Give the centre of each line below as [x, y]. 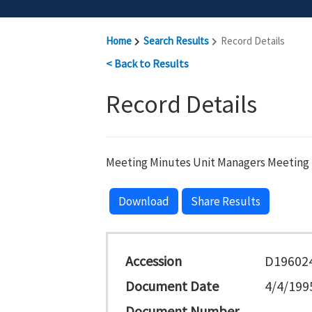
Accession [154, 261]
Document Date [172, 286]
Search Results [176, 41]
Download [144, 201]
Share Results [226, 201]
